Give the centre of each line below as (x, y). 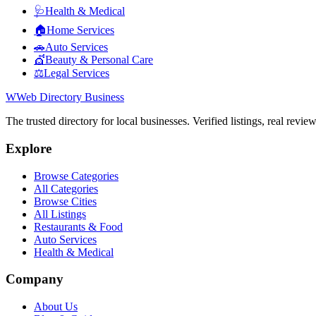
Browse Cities (65, 201)
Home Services (80, 30)
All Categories (66, 188)
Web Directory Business (70, 97)
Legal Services (77, 73)
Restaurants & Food (78, 226)
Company (35, 279)
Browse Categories (76, 176)
